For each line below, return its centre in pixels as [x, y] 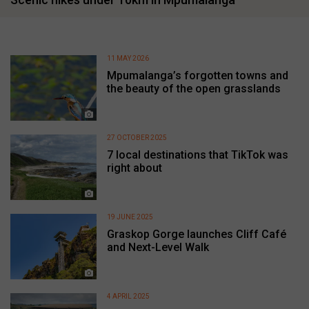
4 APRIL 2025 [129, 296]
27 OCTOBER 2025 [137, 137]
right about [135, 168]
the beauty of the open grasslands [194, 88]
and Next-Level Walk [158, 247]
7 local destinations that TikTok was [198, 154]
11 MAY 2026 [128, 58]
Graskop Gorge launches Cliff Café [197, 234]
